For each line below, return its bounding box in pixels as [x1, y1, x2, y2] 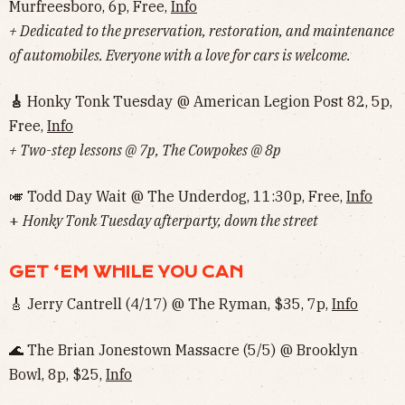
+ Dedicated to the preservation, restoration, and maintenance [9, 22, 394, 41]
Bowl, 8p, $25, [9, 365, 106, 384]
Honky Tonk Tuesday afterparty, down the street [23, 212, 318, 231]
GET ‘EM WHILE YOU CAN [9, 263, 243, 282]
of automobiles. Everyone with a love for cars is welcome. [9, 46, 351, 65]
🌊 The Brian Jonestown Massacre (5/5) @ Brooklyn [9, 341, 358, 360]
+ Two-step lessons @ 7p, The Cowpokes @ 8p [9, 141, 281, 160]
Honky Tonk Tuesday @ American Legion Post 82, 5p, [27, 92, 392, 111]
